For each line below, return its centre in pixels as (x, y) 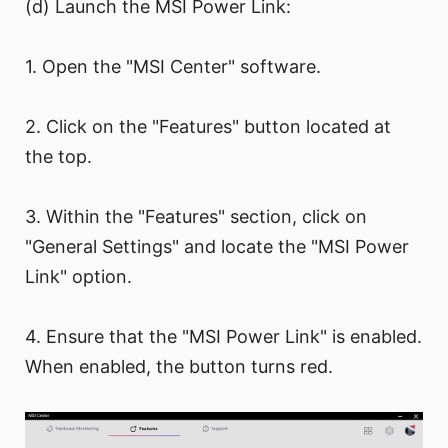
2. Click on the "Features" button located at (208, 126)
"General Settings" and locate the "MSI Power (217, 246)
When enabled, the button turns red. (179, 366)
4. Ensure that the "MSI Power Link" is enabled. (223, 336)
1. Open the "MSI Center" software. (173, 66)
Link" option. (78, 276)
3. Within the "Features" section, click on (196, 216)
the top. (58, 156)
